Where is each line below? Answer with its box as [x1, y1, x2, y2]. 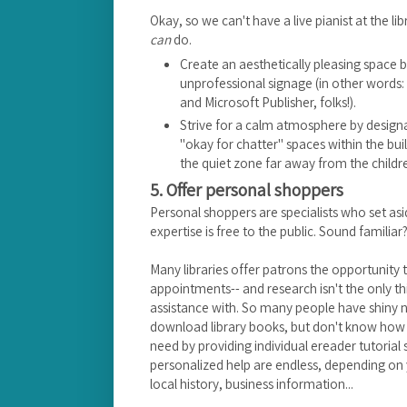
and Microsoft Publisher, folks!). [180, 93, 359, 112]
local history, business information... [150, 374, 353, 393]
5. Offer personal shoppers [150, 178, 343, 203]
